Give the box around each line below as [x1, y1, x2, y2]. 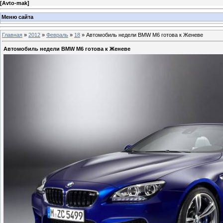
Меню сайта [1, 13, 33, 20]
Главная [2, 32, 22, 38]
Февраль [46, 32, 68, 38]
